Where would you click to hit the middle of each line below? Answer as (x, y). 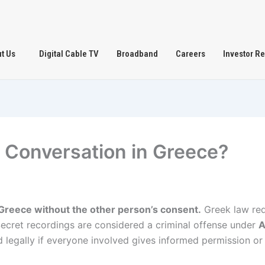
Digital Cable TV (69, 54)
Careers (190, 54)
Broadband (137, 54)
